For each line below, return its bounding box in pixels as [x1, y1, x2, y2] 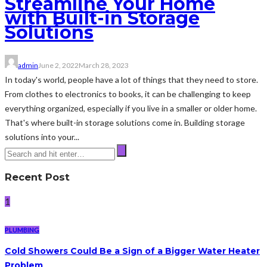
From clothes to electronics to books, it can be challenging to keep [5, 88, 251, 99]
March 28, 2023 [79, 60, 129, 70]
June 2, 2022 [38, 60, 79, 70]
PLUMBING [5, 225, 39, 234]
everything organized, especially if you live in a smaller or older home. [5, 103, 257, 113]
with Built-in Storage [5, 7, 200, 29]
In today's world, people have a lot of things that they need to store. [5, 74, 258, 85]
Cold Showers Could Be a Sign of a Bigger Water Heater [5, 246, 260, 257]
